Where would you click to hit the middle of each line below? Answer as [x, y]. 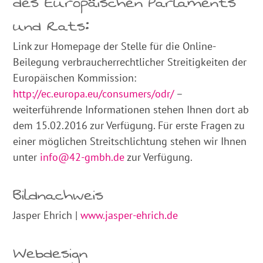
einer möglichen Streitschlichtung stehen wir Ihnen [130, 141]
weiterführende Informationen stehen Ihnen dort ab [131, 109]
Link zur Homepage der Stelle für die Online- [115, 46]
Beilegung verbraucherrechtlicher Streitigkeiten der [130, 62]
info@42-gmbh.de [82, 157]
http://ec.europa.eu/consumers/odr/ [94, 94]
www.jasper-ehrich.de [129, 215]
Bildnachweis [58, 195]
